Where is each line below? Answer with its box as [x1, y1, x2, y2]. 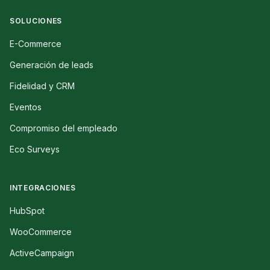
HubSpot [10, 206, 45, 216]
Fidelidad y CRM [10, 81, 75, 92]
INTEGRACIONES [10, 183, 76, 193]
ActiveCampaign [10, 248, 74, 259]
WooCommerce [10, 227, 72, 237]
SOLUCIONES [10, 16, 63, 26]
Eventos [10, 102, 42, 113]
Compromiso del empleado [10, 123, 118, 134]
